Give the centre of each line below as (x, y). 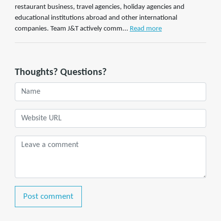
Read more (146, 29)
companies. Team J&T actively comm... (72, 29)
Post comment (48, 197)
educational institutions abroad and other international (96, 18)
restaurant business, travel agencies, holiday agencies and (100, 7)
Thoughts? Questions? (61, 73)
